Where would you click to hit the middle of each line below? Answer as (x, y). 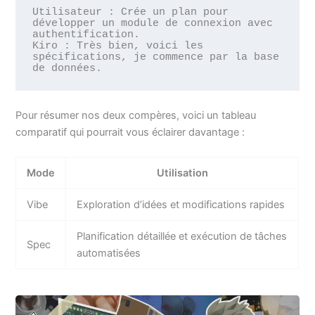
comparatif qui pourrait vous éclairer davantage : (130, 133)
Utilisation (182, 173)
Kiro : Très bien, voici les (117, 46)
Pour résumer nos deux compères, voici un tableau (136, 116)
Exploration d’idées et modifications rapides (181, 205)
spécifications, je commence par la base (155, 57)
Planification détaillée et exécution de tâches (182, 237)
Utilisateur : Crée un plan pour (130, 12)
